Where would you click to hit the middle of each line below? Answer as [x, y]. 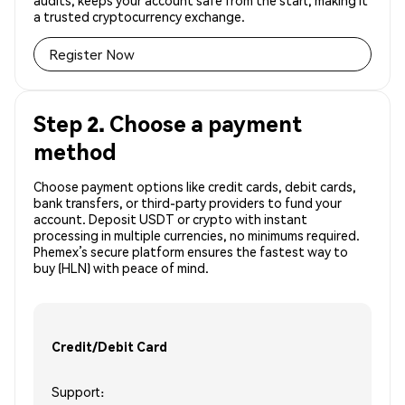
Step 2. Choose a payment [168, 124]
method [75, 152]
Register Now [92, 55]
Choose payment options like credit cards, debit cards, [195, 187]
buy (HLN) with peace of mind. [121, 268]
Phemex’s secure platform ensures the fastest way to [191, 252]
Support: [78, 392]
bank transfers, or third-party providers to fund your [188, 203]
